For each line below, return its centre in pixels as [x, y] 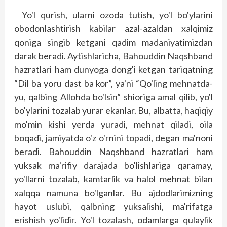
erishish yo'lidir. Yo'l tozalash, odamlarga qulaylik [113, 220]
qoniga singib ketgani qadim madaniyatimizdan [113, 42]
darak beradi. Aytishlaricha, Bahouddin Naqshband [113, 55]
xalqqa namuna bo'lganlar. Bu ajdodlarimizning [113, 192]
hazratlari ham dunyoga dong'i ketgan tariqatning [113, 69]
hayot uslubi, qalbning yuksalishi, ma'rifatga [113, 206]
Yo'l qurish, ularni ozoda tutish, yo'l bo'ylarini [117, 14]
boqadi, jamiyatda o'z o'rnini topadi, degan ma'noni [113, 138]
